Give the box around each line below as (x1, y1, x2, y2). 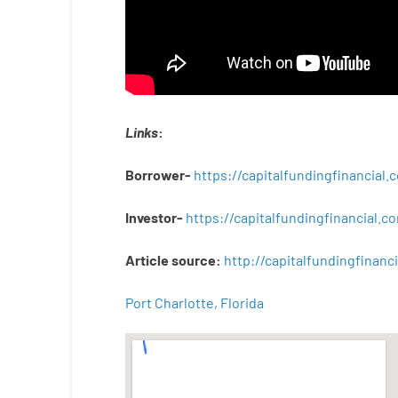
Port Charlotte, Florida (124, 294, 264, 311)
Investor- (124, 209, 186, 226)
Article (124, 251, 169, 268)
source (171, 251, 216, 268)
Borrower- (124, 166, 191, 183)
